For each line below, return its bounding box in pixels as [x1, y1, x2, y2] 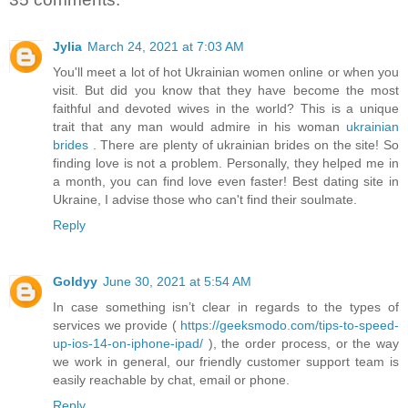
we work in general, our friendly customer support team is [53, 354, 399, 370]
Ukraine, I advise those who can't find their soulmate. [53, 192, 357, 208]
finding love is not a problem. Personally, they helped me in [53, 156, 399, 171]
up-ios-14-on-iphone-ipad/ [53, 336, 203, 352]
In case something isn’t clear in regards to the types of [53, 300, 399, 315]
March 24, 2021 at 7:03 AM [87, 39, 244, 55]
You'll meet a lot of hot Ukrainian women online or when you [53, 65, 399, 80]
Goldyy [53, 274, 97, 290]
